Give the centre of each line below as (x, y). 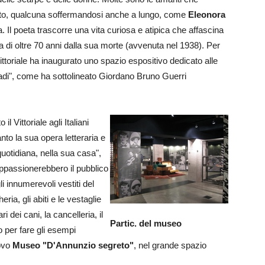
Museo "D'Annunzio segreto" (73, 245)
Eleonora (207, 14)
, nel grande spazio (170, 245)
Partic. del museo (146, 223)
